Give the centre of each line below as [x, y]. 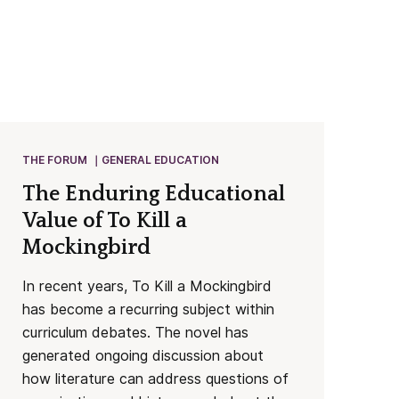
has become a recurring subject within [149, 309]
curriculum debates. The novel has [136, 333]
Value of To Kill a [105, 221]
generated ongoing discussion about [143, 356]
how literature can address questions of [156, 379]
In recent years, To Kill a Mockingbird [147, 286]
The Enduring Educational [154, 194]
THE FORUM [55, 160]
